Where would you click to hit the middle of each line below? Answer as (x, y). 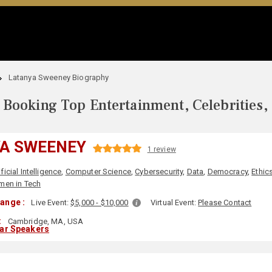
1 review (161, 149)
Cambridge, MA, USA (45, 221)
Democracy (227, 172)
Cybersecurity (159, 172)
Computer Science (98, 172)
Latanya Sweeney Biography (59, 77)
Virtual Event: (174, 202)
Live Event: (51, 202)
